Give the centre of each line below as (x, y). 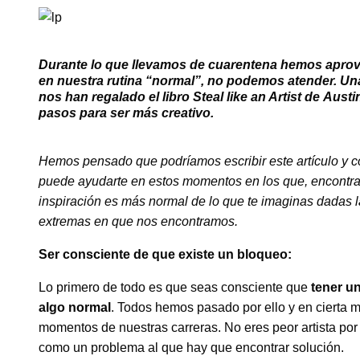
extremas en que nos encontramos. (140, 222)
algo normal (75, 308)
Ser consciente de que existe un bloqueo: (165, 255)
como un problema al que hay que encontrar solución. (191, 348)
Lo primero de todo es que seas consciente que (175, 288)
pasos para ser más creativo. (126, 112)
